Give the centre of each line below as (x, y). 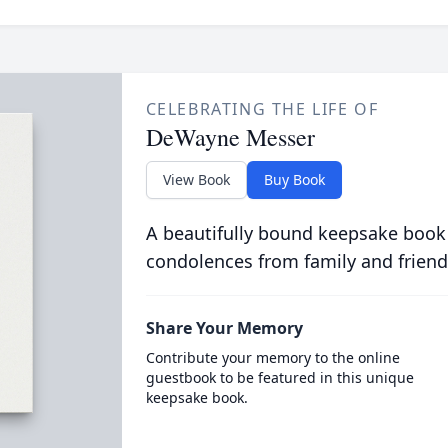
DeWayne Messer (230, 137)
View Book (196, 179)
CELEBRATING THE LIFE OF (262, 109)
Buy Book (294, 179)
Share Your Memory (224, 328)
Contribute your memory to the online (272, 357)
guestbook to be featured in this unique (279, 377)
